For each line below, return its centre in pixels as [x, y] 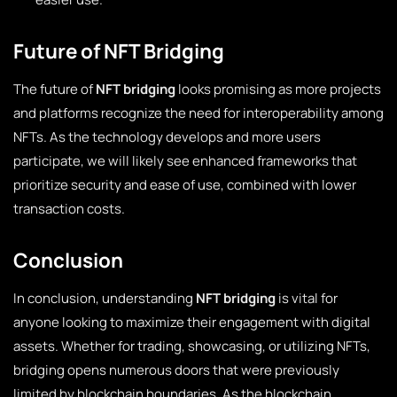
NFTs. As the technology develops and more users [167, 137]
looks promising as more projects [278, 89]
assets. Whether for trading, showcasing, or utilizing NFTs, [192, 346]
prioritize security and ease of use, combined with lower [185, 185]
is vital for [307, 298]
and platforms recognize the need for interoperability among [198, 113]
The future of [54, 89]
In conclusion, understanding [105, 298]
